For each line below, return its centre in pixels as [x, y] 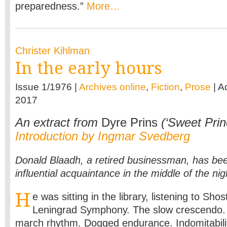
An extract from [58, 123]
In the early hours [89, 68]
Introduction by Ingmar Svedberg [103, 136]
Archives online [112, 87]
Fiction [165, 87]
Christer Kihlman [52, 51]
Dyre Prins [129, 123]
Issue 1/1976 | [47, 87]
